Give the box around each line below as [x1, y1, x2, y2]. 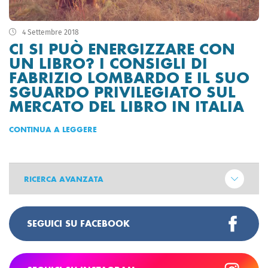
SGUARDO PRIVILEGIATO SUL [9, 82, 236, 102]
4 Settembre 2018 [20, 28, 79, 36]
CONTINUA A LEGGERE [9, 124, 97, 134]
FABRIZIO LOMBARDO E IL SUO [9, 68, 249, 87]
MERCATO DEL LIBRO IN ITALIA [9, 96, 244, 116]
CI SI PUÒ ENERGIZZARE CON [9, 39, 235, 59]
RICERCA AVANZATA [24, 173, 103, 184]
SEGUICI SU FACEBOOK [27, 218, 130, 230]
